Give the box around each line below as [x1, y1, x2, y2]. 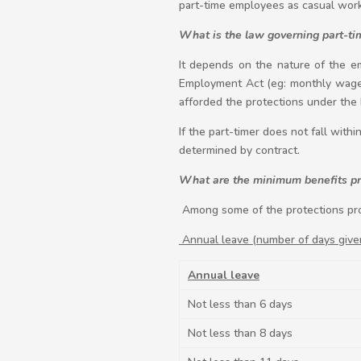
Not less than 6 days [188, 297, 293, 312]
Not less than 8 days [188, 326, 293, 341]
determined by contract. [179, 143, 300, 158]
